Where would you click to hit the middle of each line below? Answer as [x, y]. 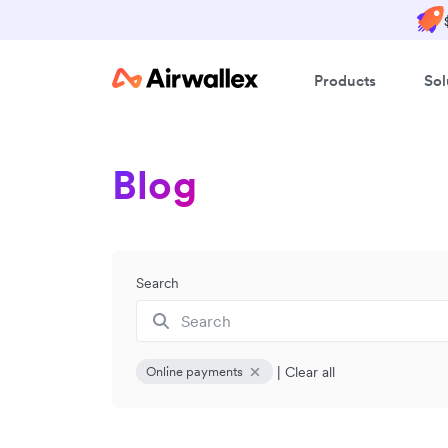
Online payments [194, 371]
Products [345, 80]
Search [157, 283]
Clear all [310, 371]
